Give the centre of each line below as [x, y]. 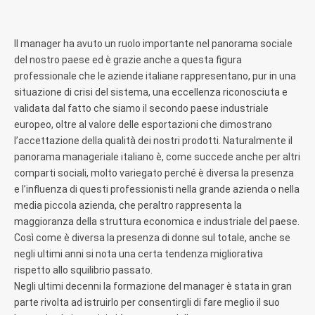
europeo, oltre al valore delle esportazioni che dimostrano [143, 124]
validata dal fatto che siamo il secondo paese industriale [141, 108]
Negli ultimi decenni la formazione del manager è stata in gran [153, 286]
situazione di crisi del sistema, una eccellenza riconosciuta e [151, 92]
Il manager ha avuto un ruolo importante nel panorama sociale [153, 43]
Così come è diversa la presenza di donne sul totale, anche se [152, 237]
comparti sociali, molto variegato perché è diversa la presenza [154, 173]
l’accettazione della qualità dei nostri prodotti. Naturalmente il [153, 140]
